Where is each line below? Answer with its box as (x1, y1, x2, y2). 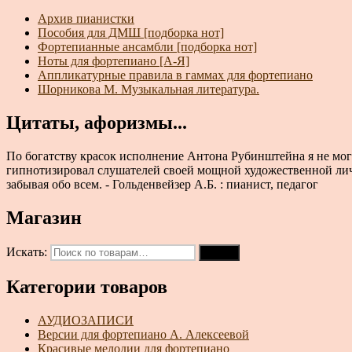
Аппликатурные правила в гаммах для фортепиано (38, 68, 313, 82)
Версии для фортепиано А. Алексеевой (38, 327, 249, 341)
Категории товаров (6, 276, 167, 297)
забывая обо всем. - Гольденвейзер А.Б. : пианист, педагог (6, 178, 318, 191)
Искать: (6, 244, 47, 258)
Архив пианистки (38, 12, 134, 26)
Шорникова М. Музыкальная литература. (38, 82, 259, 97)
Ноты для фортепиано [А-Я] (38, 54, 189, 68)
